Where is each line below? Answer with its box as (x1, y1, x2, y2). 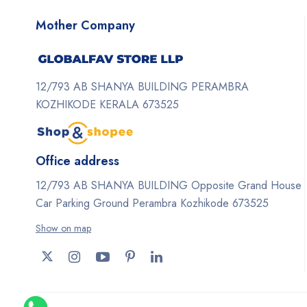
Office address (36, 152, 119, 171)
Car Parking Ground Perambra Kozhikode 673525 (36, 195, 269, 212)
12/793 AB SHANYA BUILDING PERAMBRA (36, 79, 249, 95)
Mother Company (36, 16, 135, 34)
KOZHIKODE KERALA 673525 (36, 97, 179, 113)
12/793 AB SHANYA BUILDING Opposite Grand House (36, 177, 302, 194)
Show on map (36, 221, 91, 236)
